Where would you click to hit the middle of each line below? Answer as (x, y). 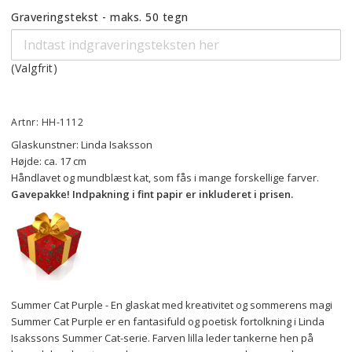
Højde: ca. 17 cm (49, 161)
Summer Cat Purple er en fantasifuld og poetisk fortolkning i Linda (168, 321)
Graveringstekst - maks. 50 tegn (100, 17)
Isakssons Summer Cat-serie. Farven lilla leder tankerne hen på (162, 338)
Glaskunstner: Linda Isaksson (82, 145)
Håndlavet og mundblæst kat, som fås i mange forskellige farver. (165, 178)
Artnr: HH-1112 (47, 122)
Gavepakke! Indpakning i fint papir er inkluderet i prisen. (152, 194)
